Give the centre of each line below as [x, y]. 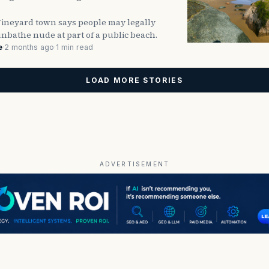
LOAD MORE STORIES [134, 80]
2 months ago [29, 47]
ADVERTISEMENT [134, 164]
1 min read [74, 47]
